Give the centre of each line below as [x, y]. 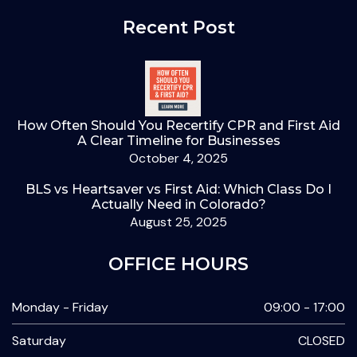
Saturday [39, 341]
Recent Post [178, 28]
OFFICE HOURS [178, 265]
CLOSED [322, 341]
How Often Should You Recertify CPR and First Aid [178, 126]
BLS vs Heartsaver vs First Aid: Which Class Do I [178, 190]
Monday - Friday [60, 308]
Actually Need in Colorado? [178, 205]
